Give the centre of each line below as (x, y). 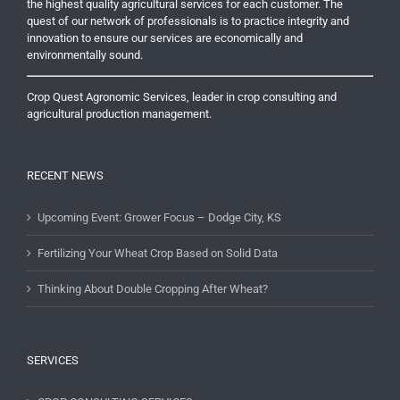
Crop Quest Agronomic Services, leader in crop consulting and (182, 97)
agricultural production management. (119, 114)
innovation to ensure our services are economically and (165, 38)
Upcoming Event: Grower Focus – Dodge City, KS (159, 218)
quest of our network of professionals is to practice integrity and (188, 21)
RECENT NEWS (65, 176)
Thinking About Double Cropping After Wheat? (153, 289)
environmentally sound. (85, 55)
